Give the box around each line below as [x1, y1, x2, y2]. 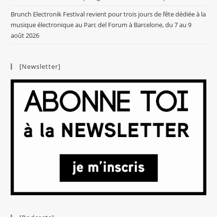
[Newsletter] [19, 62, 61, 71]
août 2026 [11, 31, 40, 40]
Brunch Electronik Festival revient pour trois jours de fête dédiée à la [11, 10, 206, 19]
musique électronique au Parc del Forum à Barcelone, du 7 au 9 [11, 20, 192, 30]
